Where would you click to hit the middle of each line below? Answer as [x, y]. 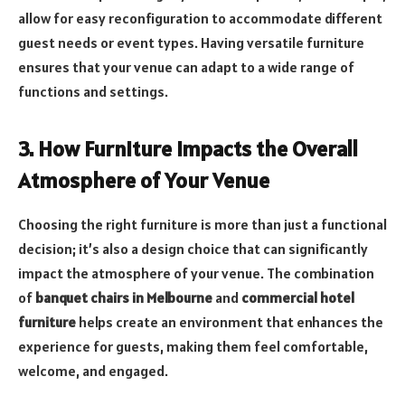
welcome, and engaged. [93, 370]
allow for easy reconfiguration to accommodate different [200, 18]
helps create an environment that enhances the [230, 321]
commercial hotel [298, 297]
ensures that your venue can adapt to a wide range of [186, 66]
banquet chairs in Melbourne [124, 297]
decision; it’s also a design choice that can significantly [193, 248]
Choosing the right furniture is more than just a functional [202, 224]
